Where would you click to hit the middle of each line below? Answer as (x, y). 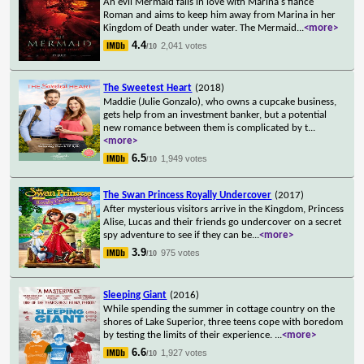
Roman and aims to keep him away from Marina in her (220, 15)
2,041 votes (184, 45)
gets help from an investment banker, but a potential (215, 115)
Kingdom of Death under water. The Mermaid (200, 28)
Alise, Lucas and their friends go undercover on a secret (223, 222)
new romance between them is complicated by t (206, 128)
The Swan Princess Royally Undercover (188, 195)
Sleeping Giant (135, 295)
